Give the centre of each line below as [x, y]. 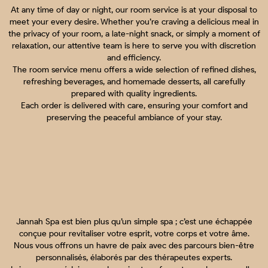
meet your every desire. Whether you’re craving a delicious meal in [134, 22]
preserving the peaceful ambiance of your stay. [134, 117]
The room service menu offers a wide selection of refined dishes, [134, 69]
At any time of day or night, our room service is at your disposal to [134, 10]
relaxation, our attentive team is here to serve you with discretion [134, 45]
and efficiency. [134, 57]
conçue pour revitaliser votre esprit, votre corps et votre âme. [134, 233]
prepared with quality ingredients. [134, 93]
